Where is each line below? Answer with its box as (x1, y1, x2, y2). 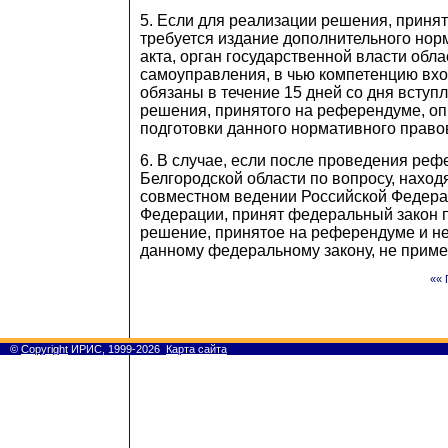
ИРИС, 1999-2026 (68, 343, 160, 355)
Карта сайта (166, 343, 227, 355)
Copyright (21, 343, 68, 355)
